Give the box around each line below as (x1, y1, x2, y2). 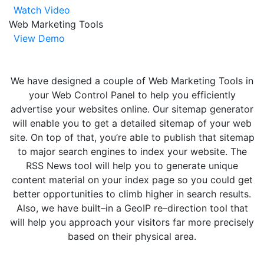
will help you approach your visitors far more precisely (10, 216, 254, 228)
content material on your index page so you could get (11, 173, 253, 186)
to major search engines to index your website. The (17, 145, 247, 157)
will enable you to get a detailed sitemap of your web (12, 117, 252, 129)
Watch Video (14, 4, 70, 16)
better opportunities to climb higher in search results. (13, 187, 251, 200)
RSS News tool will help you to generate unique (26, 159, 238, 171)
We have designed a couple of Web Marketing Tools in (11, 74, 253, 87)
